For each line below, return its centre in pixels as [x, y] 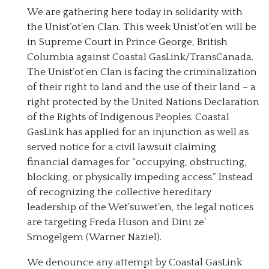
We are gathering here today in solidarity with [135, 12]
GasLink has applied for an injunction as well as [138, 132]
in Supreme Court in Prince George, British [127, 42]
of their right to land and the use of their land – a [141, 87]
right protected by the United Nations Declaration [143, 102]
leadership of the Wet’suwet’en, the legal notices [140, 207]
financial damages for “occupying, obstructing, [137, 162]
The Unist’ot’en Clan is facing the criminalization [142, 72]
